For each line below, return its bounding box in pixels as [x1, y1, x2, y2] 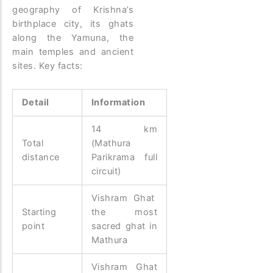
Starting [21, 206, 57, 218]
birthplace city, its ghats [12, 18, 134, 30]
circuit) [91, 165, 121, 177]
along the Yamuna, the [12, 32, 134, 44]
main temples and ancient [12, 46, 134, 58]
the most [91, 206, 158, 218]
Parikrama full [91, 151, 158, 163]
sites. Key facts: [12, 60, 83, 72]
